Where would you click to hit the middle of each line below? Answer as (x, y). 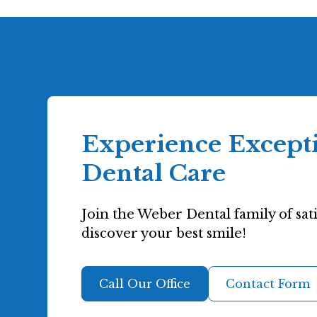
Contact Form (268, 284)
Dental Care (154, 173)
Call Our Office (145, 284)
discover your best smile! (164, 234)
